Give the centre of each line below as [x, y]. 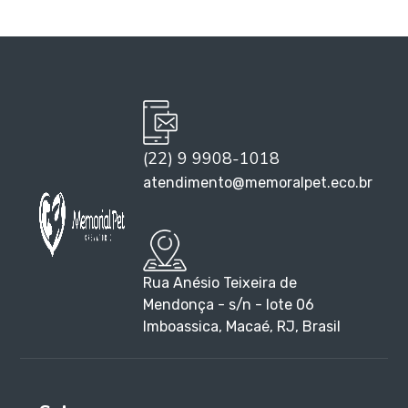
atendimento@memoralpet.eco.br [258, 182]
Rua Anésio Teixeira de [220, 282]
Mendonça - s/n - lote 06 [229, 304]
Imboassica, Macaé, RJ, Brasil [242, 326]
